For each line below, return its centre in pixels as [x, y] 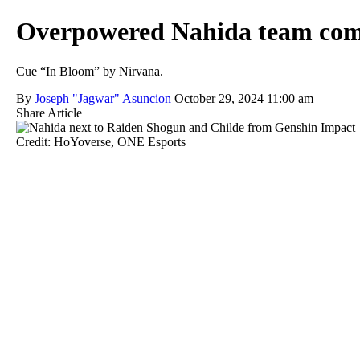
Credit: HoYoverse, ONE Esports [101, 141]
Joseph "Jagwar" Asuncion [103, 98]
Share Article [49, 112]
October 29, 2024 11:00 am [244, 98]
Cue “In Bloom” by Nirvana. [90, 71]
